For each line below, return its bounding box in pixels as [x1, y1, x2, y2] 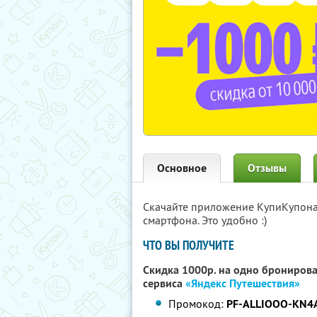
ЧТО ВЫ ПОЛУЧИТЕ [143, 237, 234, 253]
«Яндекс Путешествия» [185, 276, 300, 291]
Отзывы [248, 161, 287, 175]
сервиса [143, 276, 185, 291]
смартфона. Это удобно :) [143, 213, 267, 227]
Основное [157, 161, 207, 175]
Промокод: [168, 296, 227, 311]
